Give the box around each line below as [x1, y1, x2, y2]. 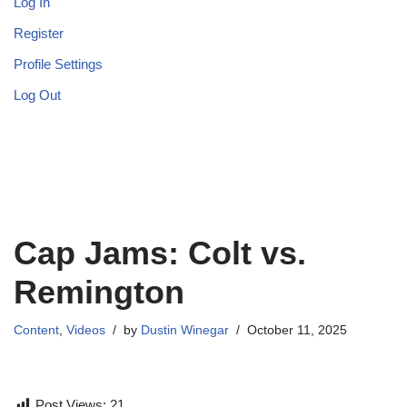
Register [14, 25, 64, 42]
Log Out [14, 87, 61, 104]
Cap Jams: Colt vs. [14, 234, 306, 273]
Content [14, 323, 59, 338]
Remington [14, 273, 184, 312]
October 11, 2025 [247, 323, 347, 338]
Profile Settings [14, 56, 103, 73]
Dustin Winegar [141, 323, 229, 338]
